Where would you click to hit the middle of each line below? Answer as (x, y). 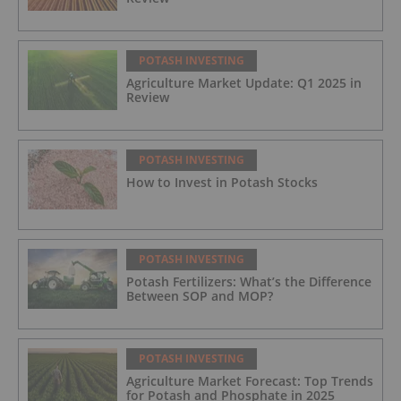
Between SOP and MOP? (200, 296)
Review (148, 98)
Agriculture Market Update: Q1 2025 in (244, 83)
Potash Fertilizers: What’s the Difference (249, 282)
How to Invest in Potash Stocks (222, 183)
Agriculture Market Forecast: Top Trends (250, 381)
